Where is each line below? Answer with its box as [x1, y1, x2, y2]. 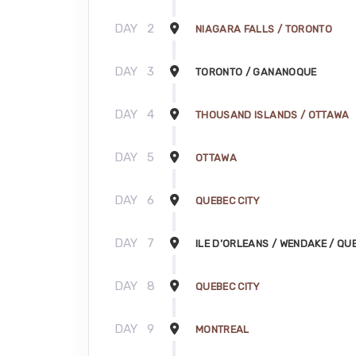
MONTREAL [195, 323, 250, 335]
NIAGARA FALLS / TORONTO [195, 22, 333, 35]
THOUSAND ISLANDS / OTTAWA [195, 108, 350, 121]
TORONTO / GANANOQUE [195, 65, 317, 78]
